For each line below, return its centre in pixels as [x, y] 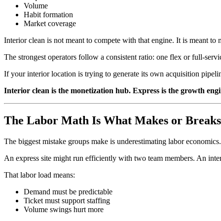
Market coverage [50, 23]
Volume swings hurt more [64, 209]
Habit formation [48, 14]
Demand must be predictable [68, 191]
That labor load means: [39, 175]
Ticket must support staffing [67, 200]
